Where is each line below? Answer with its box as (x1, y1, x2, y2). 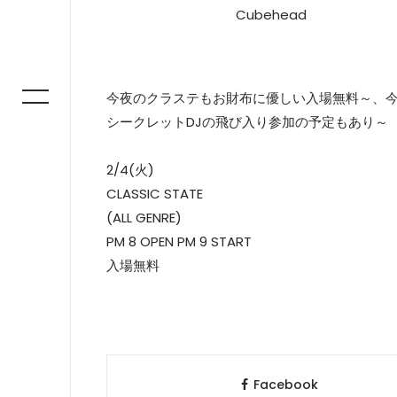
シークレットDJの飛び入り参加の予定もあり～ (106, 113, 388, 131)
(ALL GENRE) (106, 208, 182, 227)
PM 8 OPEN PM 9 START (106, 232, 252, 251)
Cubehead (236, 5, 307, 24)
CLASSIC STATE (106, 184, 203, 203)
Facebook (253, 376, 318, 394)
